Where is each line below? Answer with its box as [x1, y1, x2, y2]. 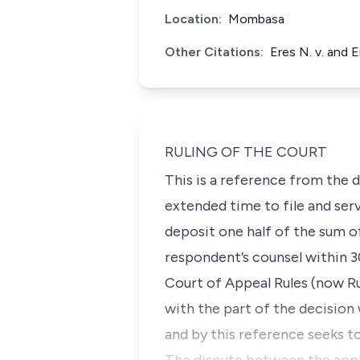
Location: [165, 11, 222, 27]
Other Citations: [165, 44, 264, 59]
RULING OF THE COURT [165, 143, 327, 161]
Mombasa [228, 11, 284, 27]
